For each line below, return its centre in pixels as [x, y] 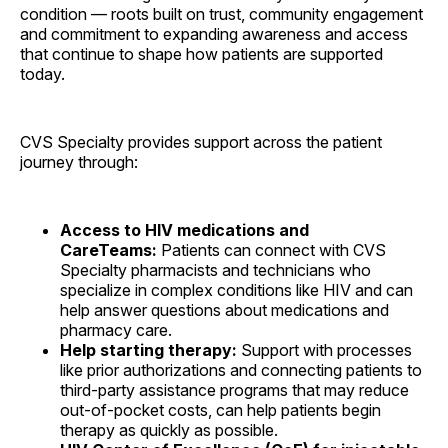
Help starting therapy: [148, 349]
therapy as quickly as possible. [169, 429]
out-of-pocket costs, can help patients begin [220, 409]
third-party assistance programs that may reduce [234, 389]
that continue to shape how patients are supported [201, 53]
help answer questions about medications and [224, 309]
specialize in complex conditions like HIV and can [236, 289]
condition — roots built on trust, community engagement [221, 13]
